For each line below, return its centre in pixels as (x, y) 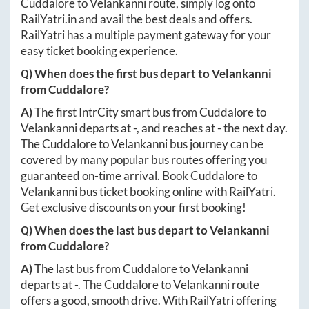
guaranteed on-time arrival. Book (106, 175)
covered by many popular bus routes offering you (144, 159)
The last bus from (79, 268)
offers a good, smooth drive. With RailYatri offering (149, 300)
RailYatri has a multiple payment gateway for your (146, 34)
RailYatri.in (49, 19)
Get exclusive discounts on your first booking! (133, 207)
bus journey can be (216, 143)
